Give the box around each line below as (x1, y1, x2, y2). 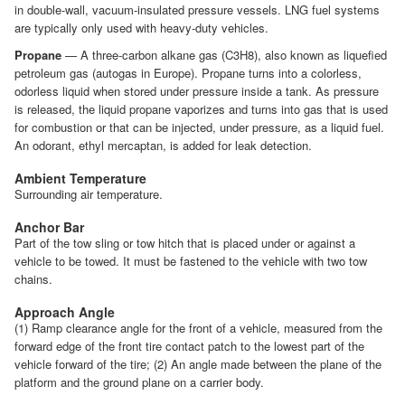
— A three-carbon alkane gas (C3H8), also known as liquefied (61, 46, 387, 64)
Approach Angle (14, 303, 115, 322)
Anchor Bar (14, 218, 84, 237)
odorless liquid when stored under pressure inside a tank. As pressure (14, 82, 379, 100)
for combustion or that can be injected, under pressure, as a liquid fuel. (14, 118, 384, 137)
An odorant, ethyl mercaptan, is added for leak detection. (14, 137, 312, 155)
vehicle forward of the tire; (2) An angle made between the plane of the (14, 355, 381, 373)
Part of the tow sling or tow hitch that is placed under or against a (14, 234, 355, 252)
